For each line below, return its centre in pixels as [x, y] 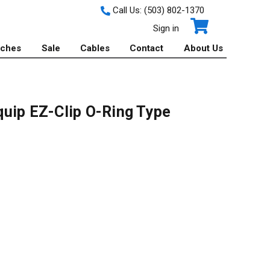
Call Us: [127, 10]
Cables [95, 48]
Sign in [166, 28]
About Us [203, 48]
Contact [147, 48]
